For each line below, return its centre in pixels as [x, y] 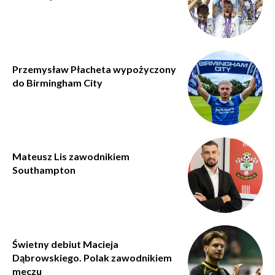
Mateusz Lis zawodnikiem [71, 157]
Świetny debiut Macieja [65, 244]
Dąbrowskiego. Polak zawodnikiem [92, 257]
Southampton [44, 170]
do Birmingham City [57, 82]
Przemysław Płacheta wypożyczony [94, 69]
